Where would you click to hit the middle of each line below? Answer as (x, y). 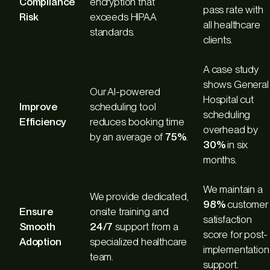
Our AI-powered (125, 91)
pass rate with (233, 9)
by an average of (128, 137)
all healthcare (232, 24)
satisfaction (228, 219)
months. (220, 159)
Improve (38, 106)
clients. (218, 39)
